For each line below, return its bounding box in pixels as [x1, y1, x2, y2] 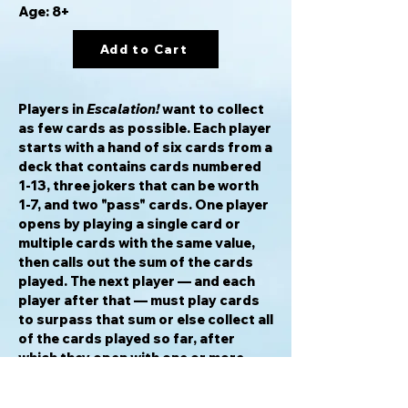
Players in [18, 100, 87, 117]
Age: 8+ [18, 3, 69, 20]
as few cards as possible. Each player [18, 119, 271, 137]
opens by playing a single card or [18, 215, 240, 232]
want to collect [159, 100, 264, 117]
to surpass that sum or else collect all [18, 311, 273, 328]
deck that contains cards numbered [18, 158, 261, 175]
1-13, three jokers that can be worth [18, 177, 259, 194]
